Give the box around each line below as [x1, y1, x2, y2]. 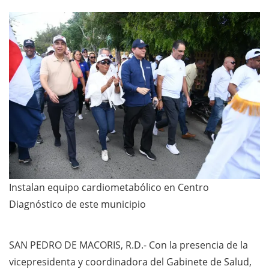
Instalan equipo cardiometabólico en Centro [9, 181, 209, 195]
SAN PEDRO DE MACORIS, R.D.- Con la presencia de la [9, 238, 248, 252]
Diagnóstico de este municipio [9, 198, 146, 211]
